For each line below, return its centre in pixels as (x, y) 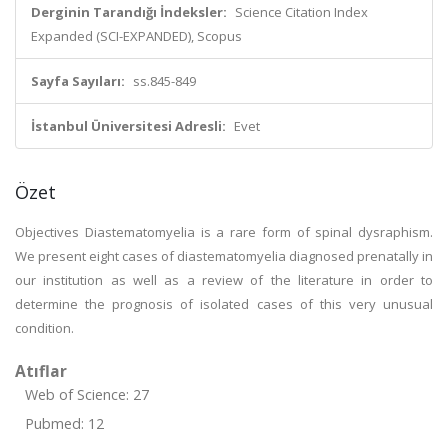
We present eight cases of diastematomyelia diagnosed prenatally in (224, 256)
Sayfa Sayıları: (78, 81)
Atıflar (41, 371)
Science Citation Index (301, 12)
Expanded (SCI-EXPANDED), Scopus (136, 36)
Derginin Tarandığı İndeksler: (129, 12)
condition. (44, 328)
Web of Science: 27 (87, 394)
